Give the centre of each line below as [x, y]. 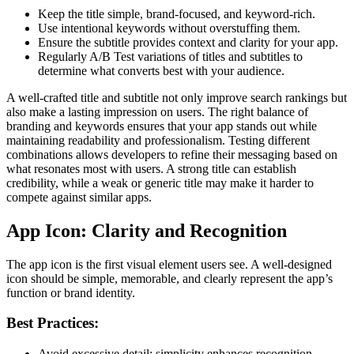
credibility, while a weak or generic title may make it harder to [160, 183]
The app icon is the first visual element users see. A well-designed [169, 264]
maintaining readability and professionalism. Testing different [158, 140]
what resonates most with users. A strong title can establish [151, 168]
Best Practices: [53, 323]
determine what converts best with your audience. [161, 70]
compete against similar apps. [79, 197]
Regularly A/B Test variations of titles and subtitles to [170, 56]
